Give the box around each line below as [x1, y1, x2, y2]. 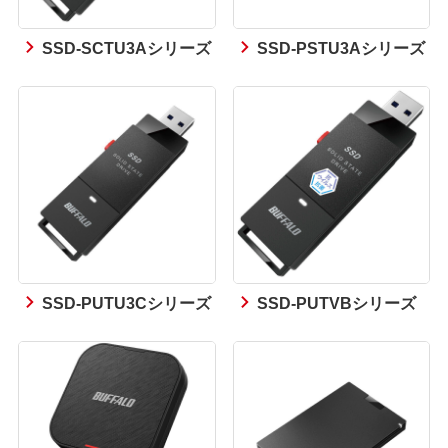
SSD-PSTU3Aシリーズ [256, 34, 425, 59]
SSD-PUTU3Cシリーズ [42, 289, 212, 314]
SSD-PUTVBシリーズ [256, 289, 416, 314]
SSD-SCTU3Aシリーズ [42, 34, 212, 59]
